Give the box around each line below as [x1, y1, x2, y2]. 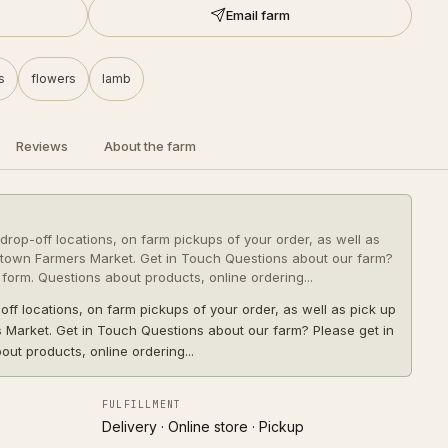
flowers [31, 71, 76, 86]
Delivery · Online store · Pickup [102, 418, 304, 435]
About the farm [104, 138, 196, 154]
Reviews [16, 138, 68, 154]
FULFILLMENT [102, 398, 182, 411]
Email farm [226, 6, 290, 23]
